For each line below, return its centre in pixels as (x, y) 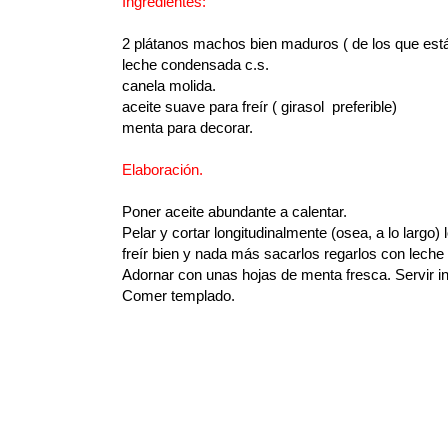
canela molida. (169, 86)
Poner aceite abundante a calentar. (234, 212)
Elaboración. (162, 170)
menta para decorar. (187, 128)
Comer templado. (178, 296)
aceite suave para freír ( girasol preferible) (259, 107)
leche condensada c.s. (195, 65)
